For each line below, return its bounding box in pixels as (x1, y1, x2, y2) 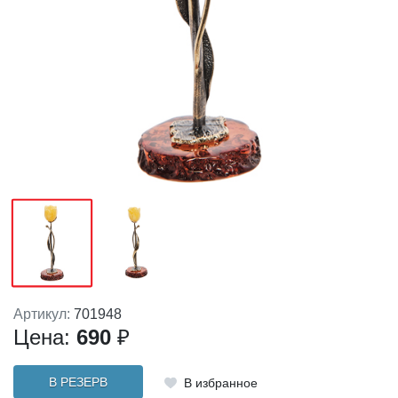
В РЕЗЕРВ (48, 375, 107, 389)
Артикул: (13, 306, 74, 322)
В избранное (183, 376, 258, 390)
